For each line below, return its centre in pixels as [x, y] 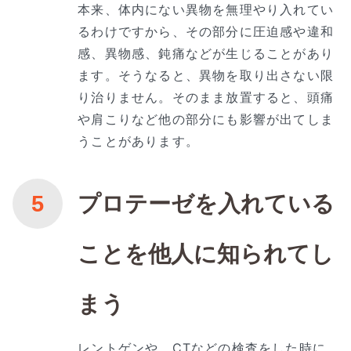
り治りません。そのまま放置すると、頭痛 [206, 97]
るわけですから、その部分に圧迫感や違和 [206, 31]
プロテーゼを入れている [206, 203]
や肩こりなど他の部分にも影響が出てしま [206, 119]
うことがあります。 [138, 141]
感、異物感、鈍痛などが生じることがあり [206, 53]
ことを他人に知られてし [206, 253]
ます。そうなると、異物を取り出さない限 [206, 75]
